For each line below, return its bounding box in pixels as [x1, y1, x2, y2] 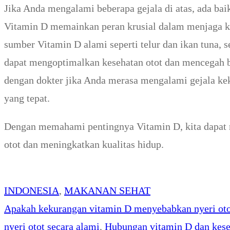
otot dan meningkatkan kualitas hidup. [4, 138, 164, 150]
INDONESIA [4, 184, 59, 196]
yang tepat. [4, 92, 50, 104]
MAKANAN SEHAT [64, 184, 150, 196]
